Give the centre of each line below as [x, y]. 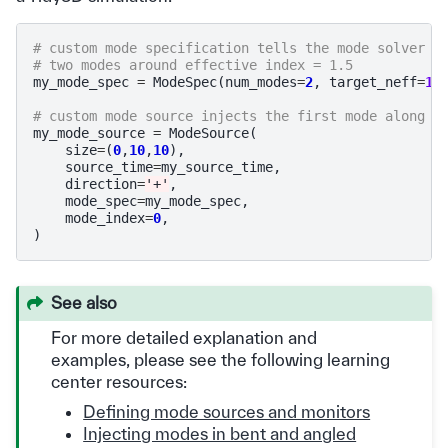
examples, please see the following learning [221, 360]
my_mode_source [89, 133]
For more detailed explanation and [184, 338]
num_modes [261, 82]
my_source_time [217, 167]
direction [101, 184]
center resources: [119, 382]
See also [84, 303]
